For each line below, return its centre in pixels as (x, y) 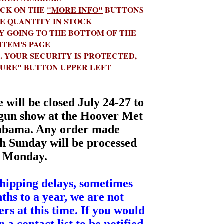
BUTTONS (123, 10)
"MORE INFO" (75, 10)
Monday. (25, 156)
